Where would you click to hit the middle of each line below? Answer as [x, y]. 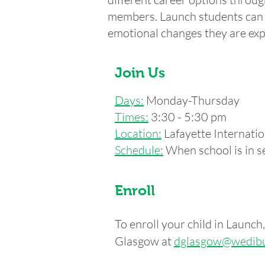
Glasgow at [144, 241]
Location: [138, 133]
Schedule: [139, 150]
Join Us [140, 72]
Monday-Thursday [192, 100]
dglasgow [198, 241]
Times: [132, 117]
